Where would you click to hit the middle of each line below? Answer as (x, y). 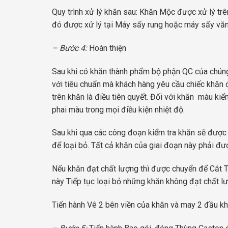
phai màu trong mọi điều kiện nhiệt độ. (118, 109)
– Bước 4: (69, 48)
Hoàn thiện (107, 48)
